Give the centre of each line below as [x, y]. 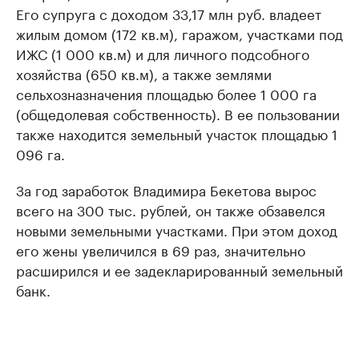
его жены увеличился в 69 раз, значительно [161, 250]
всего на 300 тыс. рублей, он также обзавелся [171, 210]
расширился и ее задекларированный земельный [179, 270]
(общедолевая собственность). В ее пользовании [178, 113]
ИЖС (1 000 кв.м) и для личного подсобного [163, 53]
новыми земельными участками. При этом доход [177, 230]
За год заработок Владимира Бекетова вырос [166, 190]
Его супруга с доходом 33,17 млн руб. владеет [169, 13]
